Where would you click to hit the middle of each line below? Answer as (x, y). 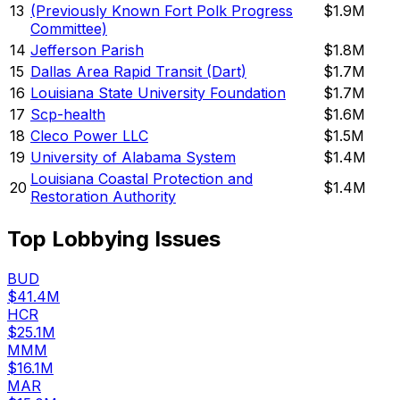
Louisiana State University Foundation (158, 93)
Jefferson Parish (87, 50)
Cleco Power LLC (89, 136)
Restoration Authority (103, 197)
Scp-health (68, 115)
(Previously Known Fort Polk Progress (162, 11)
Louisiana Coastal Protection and (142, 179)
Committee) (69, 29)
